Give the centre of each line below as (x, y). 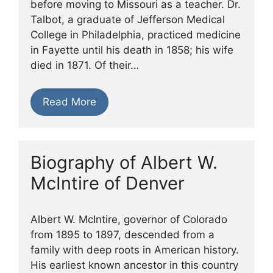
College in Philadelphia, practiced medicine (136, 34)
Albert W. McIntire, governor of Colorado (129, 219)
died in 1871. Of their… (85, 65)
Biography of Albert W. (124, 162)
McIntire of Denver (108, 183)
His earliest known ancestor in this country (134, 265)
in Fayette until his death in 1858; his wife (132, 50)
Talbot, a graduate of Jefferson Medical (128, 19)
